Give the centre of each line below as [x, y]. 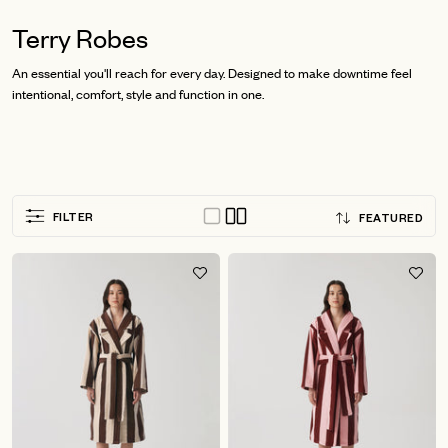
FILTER [73, 219]
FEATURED [391, 220]
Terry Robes [80, 36]
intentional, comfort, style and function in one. [138, 93]
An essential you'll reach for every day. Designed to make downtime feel [212, 72]
